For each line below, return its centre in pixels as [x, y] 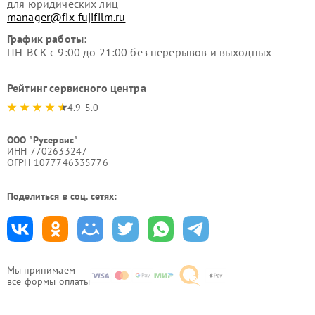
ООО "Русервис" [43, 140]
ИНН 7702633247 [47, 151]
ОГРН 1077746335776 [58, 162]
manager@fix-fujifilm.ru [66, 17]
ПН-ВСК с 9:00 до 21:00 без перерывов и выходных [140, 52]
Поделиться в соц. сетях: [62, 196]
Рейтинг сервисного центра [77, 88]
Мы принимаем [41, 270]
